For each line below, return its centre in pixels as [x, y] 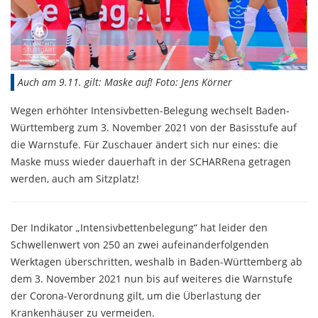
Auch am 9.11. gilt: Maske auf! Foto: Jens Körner [125, 82]
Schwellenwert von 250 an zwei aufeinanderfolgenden [140, 245]
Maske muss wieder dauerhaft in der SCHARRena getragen [151, 162]
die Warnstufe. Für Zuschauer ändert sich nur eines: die [144, 145]
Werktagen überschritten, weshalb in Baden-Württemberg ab [157, 262]
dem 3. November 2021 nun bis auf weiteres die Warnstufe [152, 279]
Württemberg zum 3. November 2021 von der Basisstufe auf [154, 128]
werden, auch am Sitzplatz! [75, 179]
